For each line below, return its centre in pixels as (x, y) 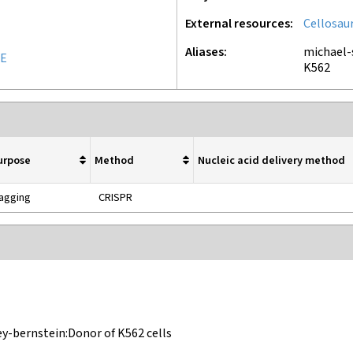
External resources (238, 24)
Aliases (204, 52)
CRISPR (115, 197)
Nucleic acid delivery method (271, 160)
